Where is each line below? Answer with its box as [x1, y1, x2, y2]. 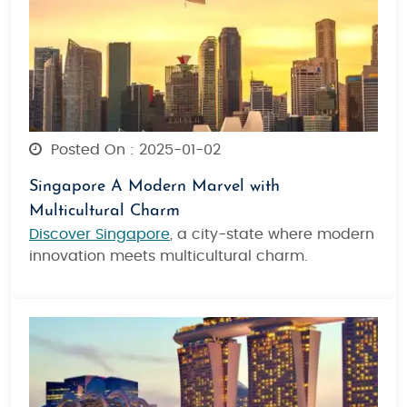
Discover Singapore [29, 226, 170, 242]
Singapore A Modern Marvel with [29, 177, 280, 195]
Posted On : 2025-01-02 [46, 142, 221, 157]
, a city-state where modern [170, 226, 374, 242]
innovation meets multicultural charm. [29, 248, 308, 263]
